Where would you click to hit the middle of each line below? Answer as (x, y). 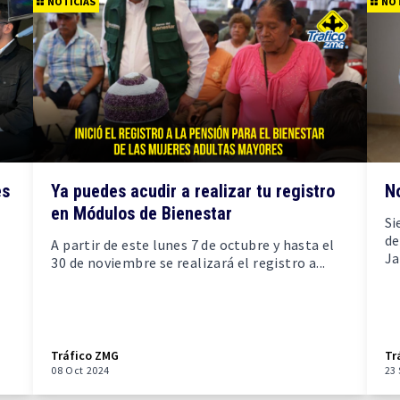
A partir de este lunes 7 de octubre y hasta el (193, 245)
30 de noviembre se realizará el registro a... (188, 262)
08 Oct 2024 (80, 370)
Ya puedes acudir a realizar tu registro (193, 191)
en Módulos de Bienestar (142, 213)
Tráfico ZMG (85, 355)
